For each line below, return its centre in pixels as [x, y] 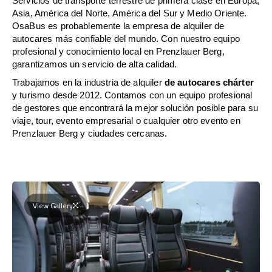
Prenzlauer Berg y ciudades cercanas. [90, 133]
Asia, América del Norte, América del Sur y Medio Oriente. [130, 13]
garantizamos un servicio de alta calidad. [95, 64]
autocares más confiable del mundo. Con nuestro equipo [126, 38]
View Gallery [53, 205]
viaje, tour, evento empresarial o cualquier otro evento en [126, 120]
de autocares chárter [209, 82]
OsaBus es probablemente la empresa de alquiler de [118, 25]
